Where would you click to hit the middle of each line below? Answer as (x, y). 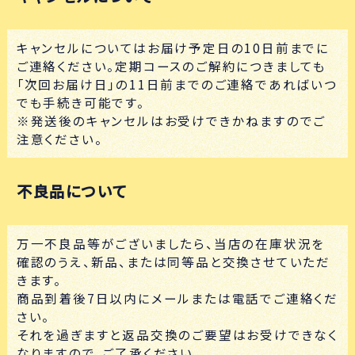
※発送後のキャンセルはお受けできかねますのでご (171, 121)
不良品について (72, 191)
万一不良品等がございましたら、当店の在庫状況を (171, 243)
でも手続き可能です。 (80, 103)
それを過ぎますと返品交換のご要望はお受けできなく (177, 334)
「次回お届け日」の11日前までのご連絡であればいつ (177, 84)
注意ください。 (59, 139)
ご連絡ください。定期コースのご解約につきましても (171, 66)
